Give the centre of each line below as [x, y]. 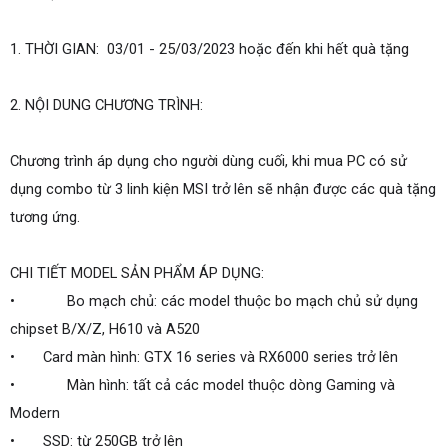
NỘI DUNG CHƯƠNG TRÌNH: [114, 105]
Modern [35, 413]
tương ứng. [45, 217]
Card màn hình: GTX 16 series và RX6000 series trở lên [208, 357]
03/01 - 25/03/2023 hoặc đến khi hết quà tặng [258, 49]
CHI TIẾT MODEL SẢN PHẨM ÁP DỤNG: [137, 273]
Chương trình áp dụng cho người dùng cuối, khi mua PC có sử [208, 161]
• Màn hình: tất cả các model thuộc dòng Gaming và [202, 385]
